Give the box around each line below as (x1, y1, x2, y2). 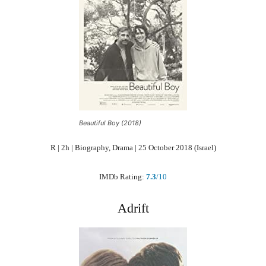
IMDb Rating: (99, 172, 146, 181)
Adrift (117, 200, 149, 216)
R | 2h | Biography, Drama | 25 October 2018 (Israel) (50, 142, 216, 152)
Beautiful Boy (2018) (79, 118, 141, 127)
